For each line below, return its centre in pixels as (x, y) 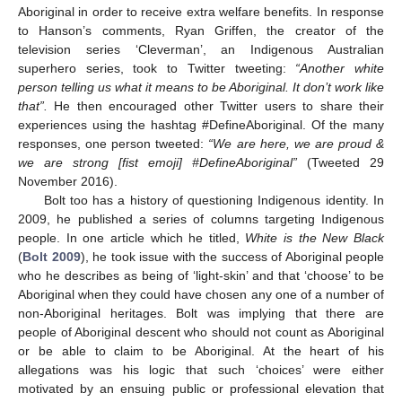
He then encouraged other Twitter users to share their (216, 105)
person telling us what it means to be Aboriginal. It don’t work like (201, 87)
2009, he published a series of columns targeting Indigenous (201, 218)
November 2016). (68, 181)
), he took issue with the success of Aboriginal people (232, 256)
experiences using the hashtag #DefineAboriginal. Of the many (201, 124)
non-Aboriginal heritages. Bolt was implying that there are (201, 313)
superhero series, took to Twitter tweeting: (157, 68)
